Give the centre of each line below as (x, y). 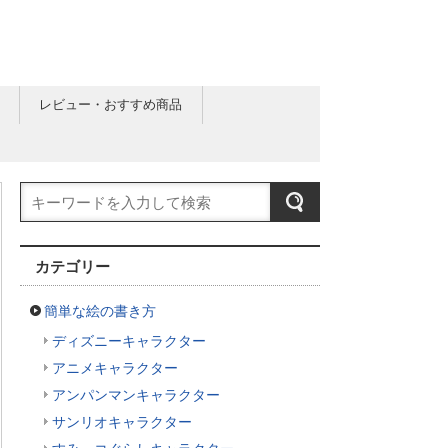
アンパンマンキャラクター (136, 395)
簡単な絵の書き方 (100, 311)
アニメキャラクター (115, 368)
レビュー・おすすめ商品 (110, 104)
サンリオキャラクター (122, 422)
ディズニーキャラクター (129, 341)
